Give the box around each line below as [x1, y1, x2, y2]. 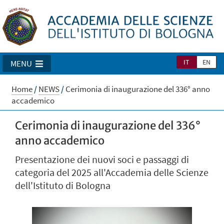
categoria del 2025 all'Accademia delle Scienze [15, 166, 208, 179]
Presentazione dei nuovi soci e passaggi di [15, 153, 189, 166]
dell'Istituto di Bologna [15, 179, 110, 192]
